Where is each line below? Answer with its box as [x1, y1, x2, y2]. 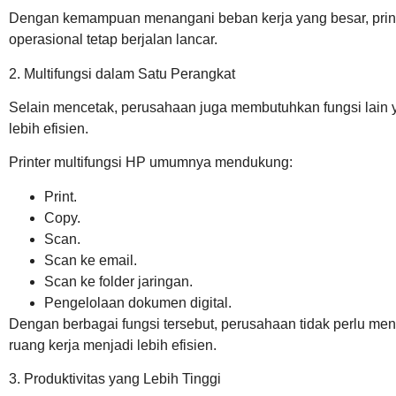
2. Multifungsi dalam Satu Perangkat [9, 65, 235, 81]
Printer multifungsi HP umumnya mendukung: [9, 155, 293, 171]
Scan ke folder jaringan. [44, 273, 193, 289]
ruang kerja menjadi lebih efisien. [9, 337, 217, 353]
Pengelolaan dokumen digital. [44, 294, 232, 310]
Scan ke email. [44, 252, 137, 268]
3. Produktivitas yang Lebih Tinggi [9, 371, 221, 387]
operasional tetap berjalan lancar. [9, 32, 217, 48]
